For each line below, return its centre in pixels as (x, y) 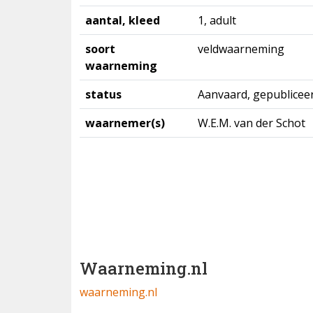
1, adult (217, 20)
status (103, 94)
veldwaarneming (241, 49)
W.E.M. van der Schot (252, 123)
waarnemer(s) (125, 123)
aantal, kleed (123, 20)
